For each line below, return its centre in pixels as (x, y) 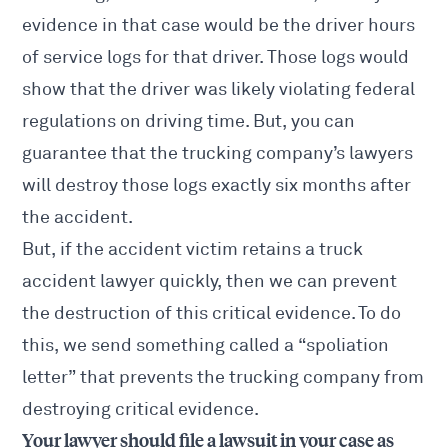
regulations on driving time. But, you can (189, 121)
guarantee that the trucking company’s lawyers (218, 153)
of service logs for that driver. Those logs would (216, 57)
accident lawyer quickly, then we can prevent (210, 281)
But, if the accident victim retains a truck (193, 249)
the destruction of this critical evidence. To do (212, 313)
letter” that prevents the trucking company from (223, 377)
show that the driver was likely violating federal (219, 89)
